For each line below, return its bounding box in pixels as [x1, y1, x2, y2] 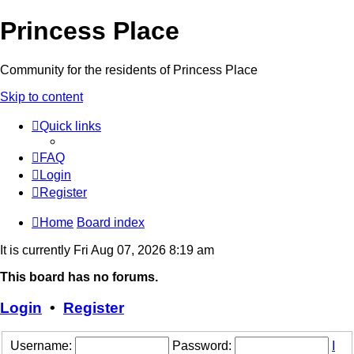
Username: [10, 338, 72, 352]
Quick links [40, 119, 101, 133]
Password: [172, 338, 232, 352]
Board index [77, 215, 145, 229]
